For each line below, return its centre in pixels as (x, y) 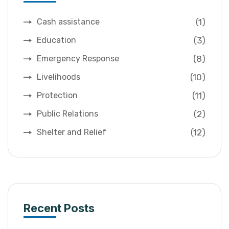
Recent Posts (59, 208)
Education (56, 40)
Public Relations (67, 114)
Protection (57, 96)
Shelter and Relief (72, 132)
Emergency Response (78, 59)
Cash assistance (68, 22)
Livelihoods (59, 77)
